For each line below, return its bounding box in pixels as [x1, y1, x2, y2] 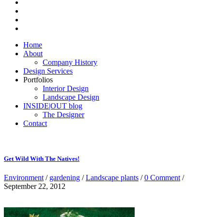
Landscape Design [43, 93, 99, 101]
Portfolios [23, 76, 53, 84]
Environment [4, 173, 44, 182]
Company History [43, 58, 97, 66]
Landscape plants [86, 173, 139, 182]
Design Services [23, 67, 73, 75]
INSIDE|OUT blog [23, 102, 82, 110]
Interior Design [43, 84, 89, 93]
